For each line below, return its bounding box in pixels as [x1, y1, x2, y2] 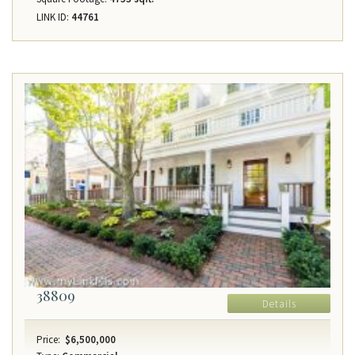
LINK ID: [36, 10, 69, 25]
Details [261, 297, 296, 311]
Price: [36, 333, 60, 347]
